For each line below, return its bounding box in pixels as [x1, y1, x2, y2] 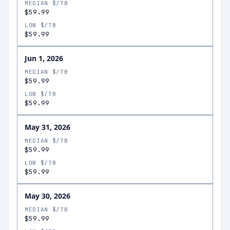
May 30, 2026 [25, 191, 70, 201]
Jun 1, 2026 [25, 53, 63, 63]
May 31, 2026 [25, 122, 70, 132]
